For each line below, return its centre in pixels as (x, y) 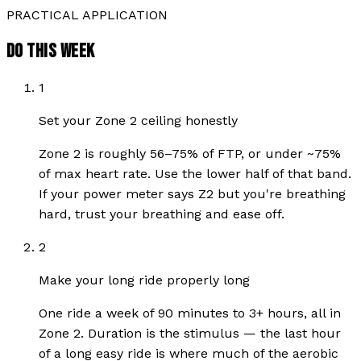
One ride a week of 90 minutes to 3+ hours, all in (190, 313)
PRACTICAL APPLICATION (87, 15)
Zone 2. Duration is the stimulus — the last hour (190, 333)
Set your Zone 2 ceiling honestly (138, 120)
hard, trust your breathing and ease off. (162, 214)
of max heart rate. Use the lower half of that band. (195, 173)
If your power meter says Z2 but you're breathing (192, 193)
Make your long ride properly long (144, 280)
